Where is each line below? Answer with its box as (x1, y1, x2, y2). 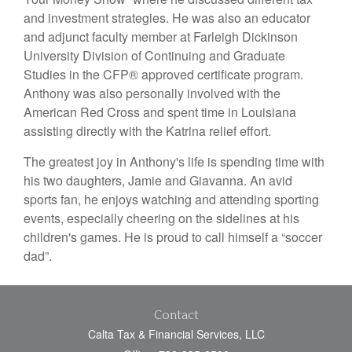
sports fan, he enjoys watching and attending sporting (24, 190, 319, 208)
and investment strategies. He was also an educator (24, 9, 310, 27)
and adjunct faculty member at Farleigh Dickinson (24, 27, 298, 46)
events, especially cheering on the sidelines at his (24, 209, 299, 227)
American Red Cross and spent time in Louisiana (24, 103, 296, 121)
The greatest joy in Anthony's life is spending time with (24, 152, 324, 170)
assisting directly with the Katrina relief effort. (24, 122, 271, 140)
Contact (153, 308, 199, 322)
